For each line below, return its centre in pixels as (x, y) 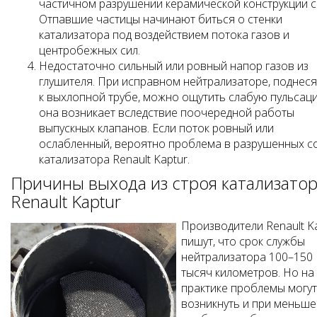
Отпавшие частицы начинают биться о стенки (161, 19)
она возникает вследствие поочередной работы (167, 113)
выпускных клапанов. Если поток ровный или (156, 128)
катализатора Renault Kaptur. (114, 160)
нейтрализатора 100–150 (247, 257)
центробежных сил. (90, 51)
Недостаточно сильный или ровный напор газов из (174, 66)
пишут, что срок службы (243, 242)
